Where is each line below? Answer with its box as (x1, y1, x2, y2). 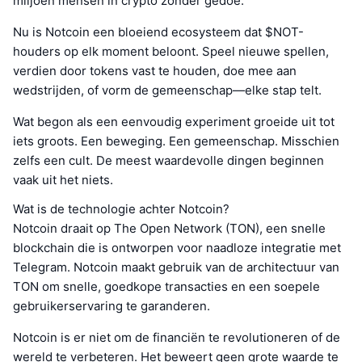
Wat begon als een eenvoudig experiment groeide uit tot (13, 114, 335, 130)
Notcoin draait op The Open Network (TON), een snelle (13, 221, 326, 237)
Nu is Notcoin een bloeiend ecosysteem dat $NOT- (13, 24, 304, 40)
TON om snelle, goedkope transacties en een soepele (13, 279, 320, 295)
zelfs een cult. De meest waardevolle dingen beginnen (13, 153, 324, 169)
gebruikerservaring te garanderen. (13, 298, 210, 314)
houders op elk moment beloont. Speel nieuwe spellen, (13, 44, 329, 60)
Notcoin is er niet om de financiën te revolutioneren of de (13, 330, 340, 346)
